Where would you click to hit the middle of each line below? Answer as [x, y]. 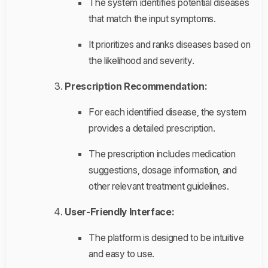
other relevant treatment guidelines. [159, 186]
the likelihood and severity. [141, 60]
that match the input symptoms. [152, 18]
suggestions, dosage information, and [163, 170]
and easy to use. [122, 253]
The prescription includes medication [162, 153]
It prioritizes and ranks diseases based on [170, 44]
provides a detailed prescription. [152, 128]
